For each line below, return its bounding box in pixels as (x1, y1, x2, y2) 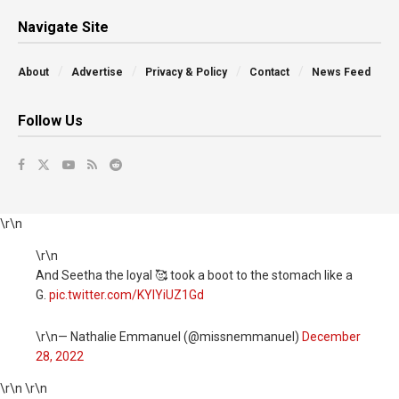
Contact (249, 66, 289, 79)
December (302, 329, 361, 344)
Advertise (71, 66, 123, 79)
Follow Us (18, 112, 83, 130)
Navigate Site (18, 19, 109, 37)
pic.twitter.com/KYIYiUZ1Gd (49, 288, 204, 303)
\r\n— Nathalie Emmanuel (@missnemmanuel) (36, 329, 302, 344)
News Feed (312, 66, 370, 79)
